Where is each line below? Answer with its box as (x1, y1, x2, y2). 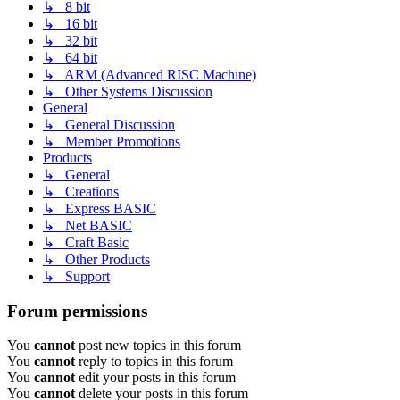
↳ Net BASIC (43, 217, 132, 233)
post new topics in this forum (75, 337, 241, 354)
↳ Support (43, 268, 110, 284)
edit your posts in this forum (75, 370, 236, 386)
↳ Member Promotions (43, 133, 180, 149)
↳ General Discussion (43, 116, 175, 132)
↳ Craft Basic (43, 234, 129, 250)
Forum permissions (7, 301, 147, 321)
